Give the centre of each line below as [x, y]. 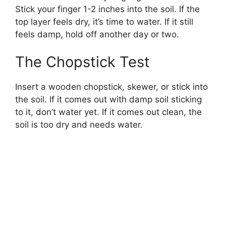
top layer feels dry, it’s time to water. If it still [104, 21]
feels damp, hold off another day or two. [97, 34]
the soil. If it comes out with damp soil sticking [108, 100]
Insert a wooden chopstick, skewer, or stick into [111, 87]
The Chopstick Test [82, 62]
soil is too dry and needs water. [79, 125]
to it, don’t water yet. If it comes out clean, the [108, 112]
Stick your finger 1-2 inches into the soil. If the [107, 9]
